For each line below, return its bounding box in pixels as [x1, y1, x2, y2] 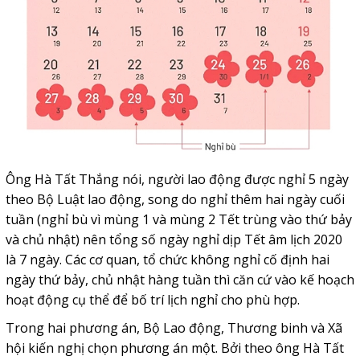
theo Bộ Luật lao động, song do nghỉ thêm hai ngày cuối [5, 190, 345, 208]
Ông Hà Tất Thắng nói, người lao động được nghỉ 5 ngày [5, 170, 349, 188]
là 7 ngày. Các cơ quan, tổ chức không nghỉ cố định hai [5, 250, 329, 268]
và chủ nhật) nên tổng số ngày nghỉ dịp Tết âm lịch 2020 [5, 230, 342, 248]
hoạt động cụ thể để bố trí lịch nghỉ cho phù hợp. [5, 290, 300, 309]
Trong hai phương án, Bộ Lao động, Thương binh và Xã [5, 318, 342, 337]
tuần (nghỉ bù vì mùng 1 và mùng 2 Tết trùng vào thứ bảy [5, 210, 352, 228]
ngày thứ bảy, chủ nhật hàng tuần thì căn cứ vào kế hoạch [5, 270, 354, 288]
